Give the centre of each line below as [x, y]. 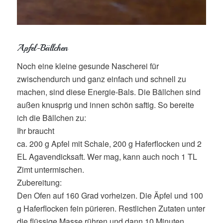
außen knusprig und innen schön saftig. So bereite [105, 105]
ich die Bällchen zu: [51, 117]
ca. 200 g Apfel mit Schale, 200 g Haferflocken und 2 [109, 143]
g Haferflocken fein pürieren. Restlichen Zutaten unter [111, 208]
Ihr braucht [35, 130]
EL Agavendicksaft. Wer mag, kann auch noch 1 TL [107, 156]
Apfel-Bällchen [42, 48]
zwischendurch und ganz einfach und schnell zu [101, 79]
